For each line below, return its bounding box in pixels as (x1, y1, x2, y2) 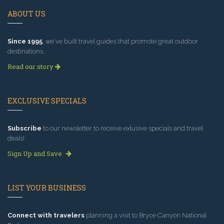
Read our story (7, 62, 55, 71)
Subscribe (7, 124, 41, 132)
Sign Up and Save (7, 149, 63, 158)
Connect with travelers (7, 211, 84, 219)
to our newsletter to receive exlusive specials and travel (41, 124, 203, 132)
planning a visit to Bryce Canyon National (84, 211, 206, 219)
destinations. (7, 47, 44, 55)
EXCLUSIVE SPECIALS (7, 96, 86, 106)
